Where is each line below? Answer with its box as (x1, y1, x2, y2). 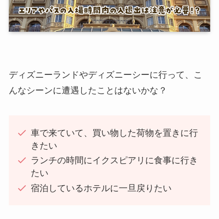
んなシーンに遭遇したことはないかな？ (8, 85, 167, 95)
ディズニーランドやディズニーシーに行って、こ (8, 69, 202, 80)
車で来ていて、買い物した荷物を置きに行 (30, 128, 198, 138)
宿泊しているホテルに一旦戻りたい (30, 183, 172, 193)
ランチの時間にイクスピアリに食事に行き (30, 155, 198, 166)
